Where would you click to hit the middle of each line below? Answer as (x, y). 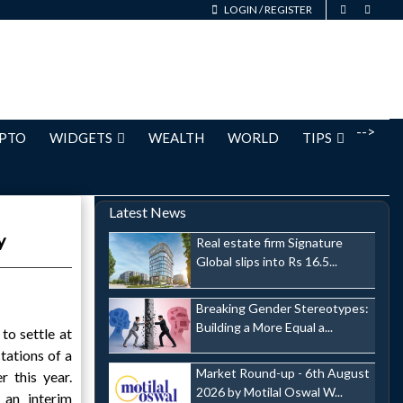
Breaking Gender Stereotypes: (282, 308)
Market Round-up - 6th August (282, 373)
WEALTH (176, 138)
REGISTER (288, 9)
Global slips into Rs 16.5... (266, 261)
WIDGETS (81, 138)
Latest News (147, 212)
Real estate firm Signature (269, 242)
